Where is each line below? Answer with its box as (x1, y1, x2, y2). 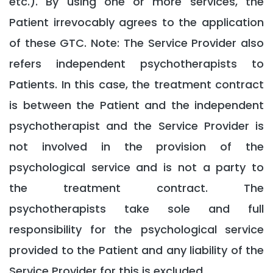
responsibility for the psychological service (9, 222, 264, 237)
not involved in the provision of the (9, 139, 264, 154)
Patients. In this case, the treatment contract (9, 77, 264, 92)
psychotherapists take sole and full (9, 201, 264, 216)
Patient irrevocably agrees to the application (9, 15, 264, 30)
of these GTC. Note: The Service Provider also (9, 35, 264, 51)
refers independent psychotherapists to (9, 56, 264, 71)
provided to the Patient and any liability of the (9, 243, 264, 258)
